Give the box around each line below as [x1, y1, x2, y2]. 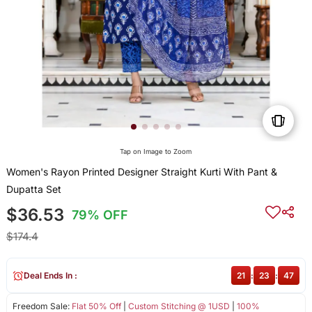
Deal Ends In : [23, 270, 77, 281]
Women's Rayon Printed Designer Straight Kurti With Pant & [6, 166, 277, 178]
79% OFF [72, 208, 129, 223]
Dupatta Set [6, 183, 61, 196]
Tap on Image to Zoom [120, 148, 192, 156]
